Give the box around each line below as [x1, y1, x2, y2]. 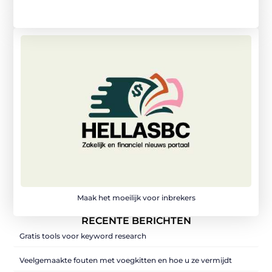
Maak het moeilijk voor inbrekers [76, 192, 195, 202]
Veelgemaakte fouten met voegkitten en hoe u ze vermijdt [19, 255, 233, 265]
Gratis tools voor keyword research [19, 231, 147, 240]
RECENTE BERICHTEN [81, 214, 191, 226]
